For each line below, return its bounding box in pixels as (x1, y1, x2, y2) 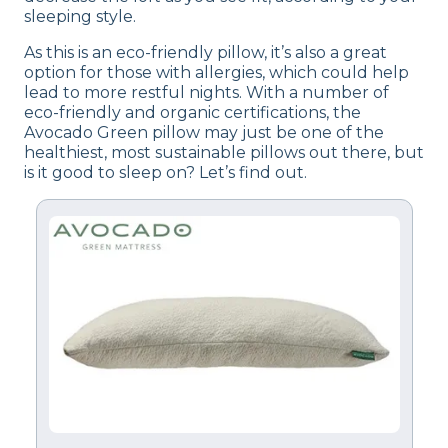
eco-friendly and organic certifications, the (24, 102, 361, 122)
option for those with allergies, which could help (24, 62, 409, 82)
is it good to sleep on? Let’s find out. (24, 162, 307, 182)
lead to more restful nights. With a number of (24, 82, 389, 102)
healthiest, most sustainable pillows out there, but (24, 142, 424, 162)
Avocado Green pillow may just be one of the (24, 122, 384, 142)
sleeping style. (24, 6, 136, 26)
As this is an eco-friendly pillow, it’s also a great (24, 42, 387, 62)
